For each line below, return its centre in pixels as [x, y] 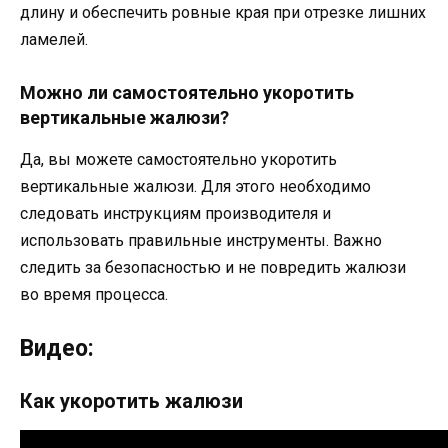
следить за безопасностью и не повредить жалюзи [213, 267]
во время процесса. [94, 294]
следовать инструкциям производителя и [175, 213]
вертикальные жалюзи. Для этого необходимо [195, 186]
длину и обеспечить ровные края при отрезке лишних [223, 12]
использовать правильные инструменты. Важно [201, 240]
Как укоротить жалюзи [131, 400]
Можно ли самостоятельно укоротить [187, 92]
